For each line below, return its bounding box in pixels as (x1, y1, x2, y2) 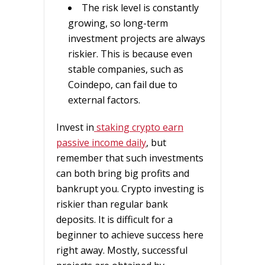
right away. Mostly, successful (56, 243, 188, 257)
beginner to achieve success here (56, 228, 203, 241)
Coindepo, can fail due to (68, 77, 177, 91)
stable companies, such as (68, 62, 183, 76)
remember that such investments (56, 151, 203, 164)
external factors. (68, 93, 140, 106)
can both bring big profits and (56, 166, 189, 180)
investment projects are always (68, 31, 205, 45)
